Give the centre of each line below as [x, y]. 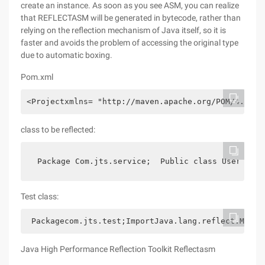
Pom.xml [37, 77]
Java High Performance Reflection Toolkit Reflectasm [118, 249]
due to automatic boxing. [67, 55]
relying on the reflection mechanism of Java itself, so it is [123, 30]
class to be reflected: [58, 130]
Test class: [40, 196]
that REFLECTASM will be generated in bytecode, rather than [131, 18]
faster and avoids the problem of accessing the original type [130, 43]
